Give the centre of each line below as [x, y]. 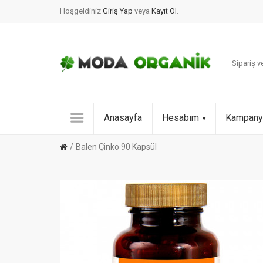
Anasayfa [123, 118]
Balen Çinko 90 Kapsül [116, 147]
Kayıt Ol [164, 11]
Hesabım [181, 118]
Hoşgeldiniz [80, 11]
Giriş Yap [119, 11]
